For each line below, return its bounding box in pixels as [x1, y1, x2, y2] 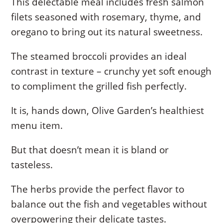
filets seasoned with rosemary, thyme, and [11, 10, 202, 24]
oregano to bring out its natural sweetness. [11, 25, 203, 39]
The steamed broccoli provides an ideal [11, 50, 187, 63]
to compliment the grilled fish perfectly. [11, 80, 187, 93]
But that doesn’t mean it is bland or [11, 143, 169, 157]
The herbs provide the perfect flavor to [11, 183, 185, 196]
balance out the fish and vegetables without [11, 198, 208, 211]
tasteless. [11, 158, 53, 172]
